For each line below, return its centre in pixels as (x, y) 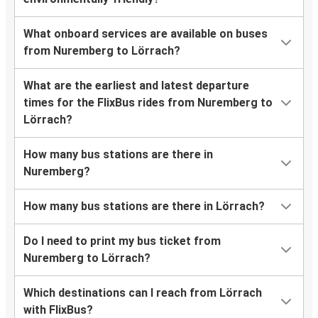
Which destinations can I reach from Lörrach (143, 293)
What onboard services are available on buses (146, 34)
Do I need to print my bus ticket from (122, 241)
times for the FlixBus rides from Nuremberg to (148, 103)
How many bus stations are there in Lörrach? (144, 207)
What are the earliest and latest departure (136, 86)
